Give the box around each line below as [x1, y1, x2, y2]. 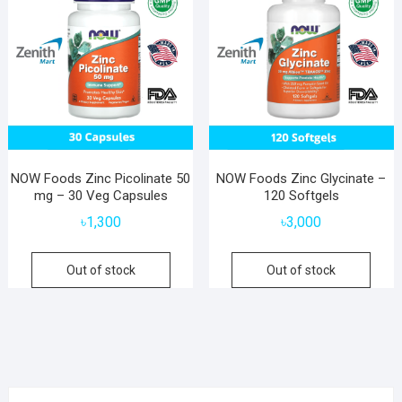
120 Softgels [263, 187, 339, 204]
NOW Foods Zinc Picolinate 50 [11, 170, 191, 187]
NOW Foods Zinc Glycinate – [216, 170, 387, 187]
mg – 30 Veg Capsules [33, 187, 168, 204]
